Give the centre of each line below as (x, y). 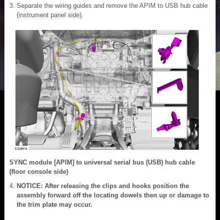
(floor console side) (39, 171)
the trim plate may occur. (55, 204)
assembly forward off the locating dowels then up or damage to (113, 195)
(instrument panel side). (50, 15)
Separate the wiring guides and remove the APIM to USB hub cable (112, 5)
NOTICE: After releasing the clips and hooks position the (103, 186)
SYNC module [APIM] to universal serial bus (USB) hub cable (102, 162)
